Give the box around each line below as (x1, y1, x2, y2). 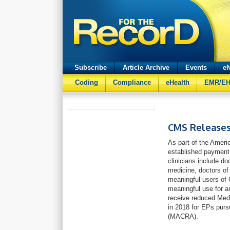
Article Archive (123, 64, 169, 71)
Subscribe (74, 64, 107, 71)
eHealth (166, 79, 189, 86)
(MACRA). (168, 213, 200, 220)
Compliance (113, 79, 151, 86)
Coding (75, 79, 98, 86)
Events (185, 64, 207, 71)
